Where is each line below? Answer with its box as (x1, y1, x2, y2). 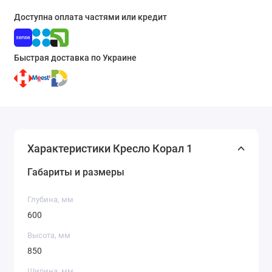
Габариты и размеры (27, 166, 124, 178)
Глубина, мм (27, 195, 73, 205)
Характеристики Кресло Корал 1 (27, 142, 192, 155)
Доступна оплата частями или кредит (13, 12, 167, 22)
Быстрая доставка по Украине (13, 52, 137, 63)
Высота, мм (27, 231, 70, 240)
